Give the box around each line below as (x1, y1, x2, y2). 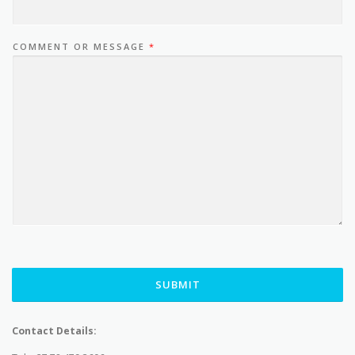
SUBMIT (155, 277, 200, 292)
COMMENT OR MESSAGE (13, 40, 149, 53)
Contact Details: (12, 324, 97, 338)
